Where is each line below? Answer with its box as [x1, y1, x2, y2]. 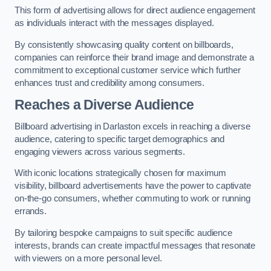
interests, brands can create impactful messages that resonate [15, 240, 256, 250]
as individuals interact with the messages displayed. [15, 18, 217, 28]
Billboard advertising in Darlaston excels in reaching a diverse [15, 121, 250, 131]
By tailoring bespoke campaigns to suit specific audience [15, 227, 232, 238]
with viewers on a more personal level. [15, 253, 162, 263]
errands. [15, 206, 49, 217]
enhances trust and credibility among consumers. [15, 77, 205, 88]
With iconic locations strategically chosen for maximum [15, 168, 227, 178]
